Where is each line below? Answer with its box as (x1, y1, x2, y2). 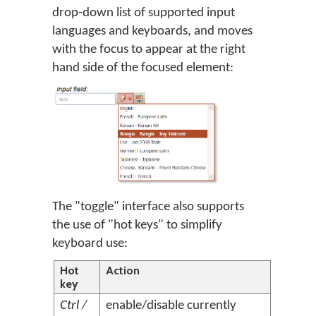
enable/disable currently (106, 299, 236, 313)
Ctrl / (60, 299, 87, 313)
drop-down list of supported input (52, 6, 235, 20)
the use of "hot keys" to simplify (52, 219, 222, 233)
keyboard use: (52, 237, 128, 251)
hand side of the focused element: (52, 61, 233, 75)
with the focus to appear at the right (52, 43, 245, 56)
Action (106, 264, 140, 278)
